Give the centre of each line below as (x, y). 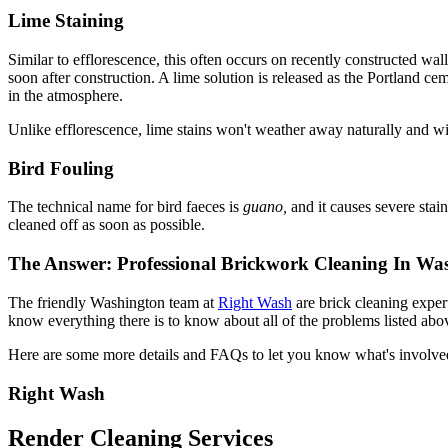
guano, (267, 207)
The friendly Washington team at (113, 302)
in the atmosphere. (65, 96)
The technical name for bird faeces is (125, 207)
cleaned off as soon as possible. (106, 225)
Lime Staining (66, 21)
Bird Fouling (61, 168)
